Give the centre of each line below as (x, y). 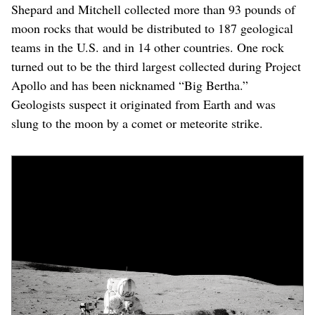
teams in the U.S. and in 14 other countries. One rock (148, 47)
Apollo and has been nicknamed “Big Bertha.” (130, 85)
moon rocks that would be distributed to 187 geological (152, 28)
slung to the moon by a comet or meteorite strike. (137, 123)
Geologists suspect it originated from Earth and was (143, 104)
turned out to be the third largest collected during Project (156, 66)
